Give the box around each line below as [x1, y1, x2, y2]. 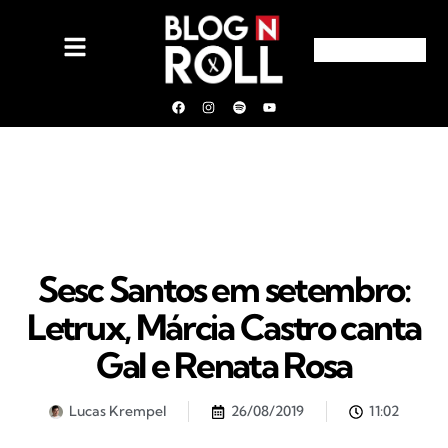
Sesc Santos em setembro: [38, 267, 410, 311]
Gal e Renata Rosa [96, 343, 352, 387]
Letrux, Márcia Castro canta [27, 305, 421, 349]
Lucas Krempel [69, 402, 166, 420]
